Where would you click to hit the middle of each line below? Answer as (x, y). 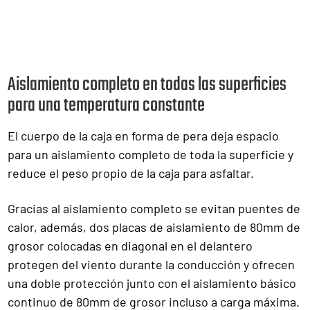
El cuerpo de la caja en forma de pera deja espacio (143, 136)
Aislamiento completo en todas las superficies (147, 85)
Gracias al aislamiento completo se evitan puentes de (154, 208)
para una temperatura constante (106, 106)
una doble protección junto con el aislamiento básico (152, 283)
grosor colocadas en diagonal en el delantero (130, 246)
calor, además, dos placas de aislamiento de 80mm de (154, 227)
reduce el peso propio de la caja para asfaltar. (131, 173)
